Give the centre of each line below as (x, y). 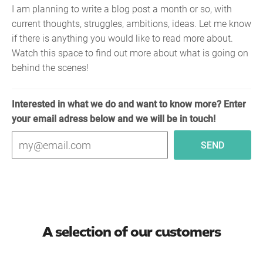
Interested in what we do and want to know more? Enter (129, 104)
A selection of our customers (131, 233)
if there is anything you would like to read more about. (122, 38)
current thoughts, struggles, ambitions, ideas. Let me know (131, 23)
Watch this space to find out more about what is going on (130, 53)
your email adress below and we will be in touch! (114, 119)
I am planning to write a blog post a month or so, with (122, 9)
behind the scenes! (50, 67)
